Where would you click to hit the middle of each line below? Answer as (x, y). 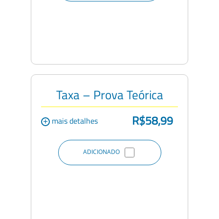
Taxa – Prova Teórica (109, 95)
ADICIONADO (101, 152)
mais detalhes (74, 120)
